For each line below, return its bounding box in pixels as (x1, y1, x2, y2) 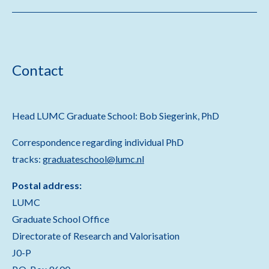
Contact (12, 61, 64, 79)
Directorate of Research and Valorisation (12, 230, 180, 241)
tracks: (12, 153, 43, 165)
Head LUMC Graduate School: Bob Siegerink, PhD (12, 110, 219, 121)
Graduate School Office (12, 213, 109, 225)
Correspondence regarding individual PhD (12, 136, 184, 148)
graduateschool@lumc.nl (43, 153, 144, 165)
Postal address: (12, 180, 82, 191)
